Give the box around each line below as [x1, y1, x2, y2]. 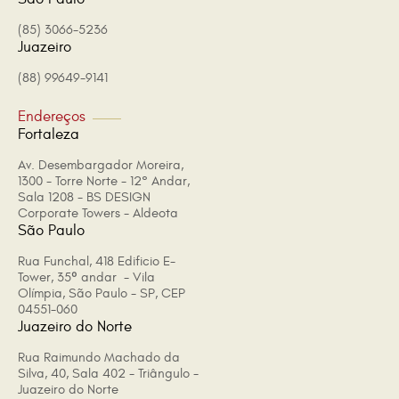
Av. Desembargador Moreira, [18, 158, 183, 173]
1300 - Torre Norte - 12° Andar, [18, 174, 190, 189]
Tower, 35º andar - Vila [18, 270, 155, 285]
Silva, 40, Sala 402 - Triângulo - [18, 366, 199, 381]
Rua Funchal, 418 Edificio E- [18, 254, 175, 269]
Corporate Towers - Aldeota [18, 206, 178, 221]
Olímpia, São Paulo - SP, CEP [18, 286, 185, 301]
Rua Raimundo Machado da [18, 350, 180, 365]
